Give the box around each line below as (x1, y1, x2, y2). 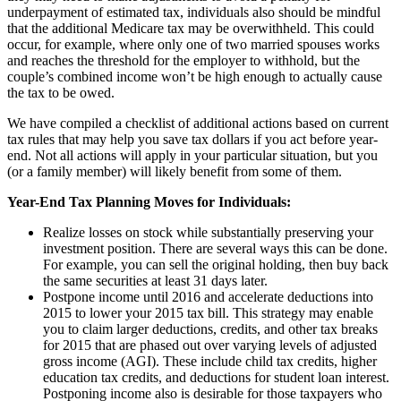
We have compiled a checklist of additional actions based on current (7, 115, 388, 132)
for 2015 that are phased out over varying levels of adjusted (43, 337, 377, 354)
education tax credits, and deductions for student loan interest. (43, 370, 389, 386)
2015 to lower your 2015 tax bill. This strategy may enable (43, 305, 373, 321)
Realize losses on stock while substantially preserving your (43, 225, 373, 241)
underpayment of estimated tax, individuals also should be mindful (7, 4, 380, 21)
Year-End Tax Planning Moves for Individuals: (7, 194, 291, 210)
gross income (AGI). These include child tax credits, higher (43, 354, 377, 370)
